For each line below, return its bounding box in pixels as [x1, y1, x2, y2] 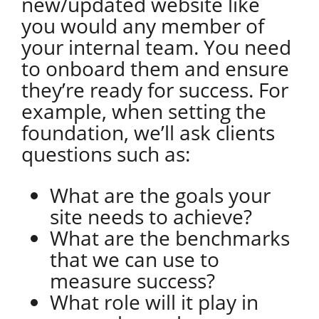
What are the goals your [49, 182, 271, 209]
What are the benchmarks [49, 224, 290, 251]
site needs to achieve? [49, 203, 257, 230]
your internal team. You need [21, 33, 291, 61]
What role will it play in [49, 288, 258, 315]
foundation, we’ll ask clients [21, 119, 275, 146]
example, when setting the [21, 98, 266, 125]
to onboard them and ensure [21, 55, 289, 82]
